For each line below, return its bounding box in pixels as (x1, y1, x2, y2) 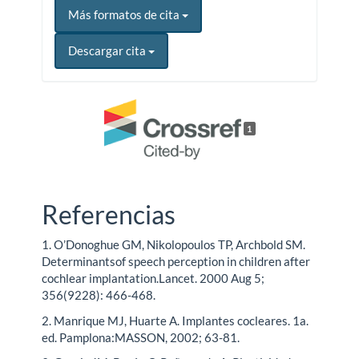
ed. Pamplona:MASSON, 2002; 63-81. (42, 329, 240, 345)
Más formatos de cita (68, 7, 183, 22)
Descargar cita (68, 43, 149, 58)
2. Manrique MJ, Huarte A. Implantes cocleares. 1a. (42, 313, 309, 328)
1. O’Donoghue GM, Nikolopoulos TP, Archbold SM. (42, 237, 306, 252)
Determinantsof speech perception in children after (42, 254, 311, 269)
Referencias (42, 198, 176, 230)
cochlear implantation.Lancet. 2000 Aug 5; (42, 271, 265, 286)
